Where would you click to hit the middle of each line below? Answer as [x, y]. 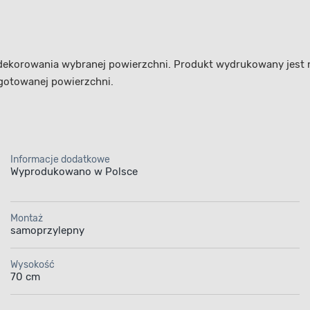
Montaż [26, 218]
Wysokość [32, 264]
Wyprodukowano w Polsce [74, 171]
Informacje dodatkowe [60, 159]
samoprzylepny [47, 230]
